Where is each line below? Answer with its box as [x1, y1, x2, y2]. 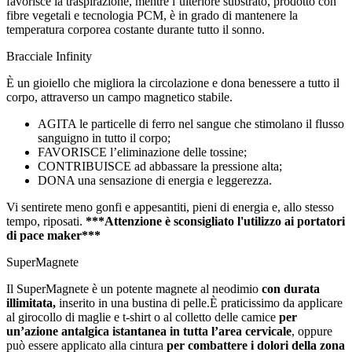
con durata [262, 282, 320, 296]
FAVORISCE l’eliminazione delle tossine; [38, 145, 247, 159]
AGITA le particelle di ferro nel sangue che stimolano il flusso [38, 117, 344, 131]
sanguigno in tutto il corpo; [38, 131, 170, 145]
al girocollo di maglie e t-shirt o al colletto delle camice [6, 310, 279, 324]
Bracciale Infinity [6, 49, 92, 64]
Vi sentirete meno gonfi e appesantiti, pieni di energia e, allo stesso [6, 200, 334, 214]
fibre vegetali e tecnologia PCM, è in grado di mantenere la [6, 9, 298, 23]
